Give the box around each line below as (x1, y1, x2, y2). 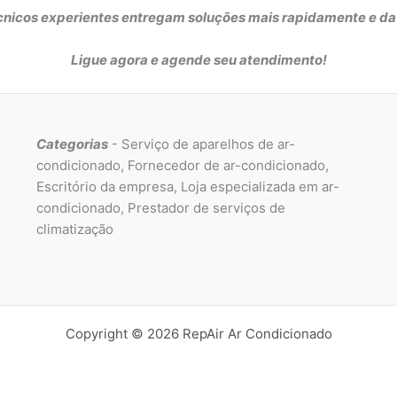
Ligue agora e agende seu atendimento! (70, 51, 327, 68)
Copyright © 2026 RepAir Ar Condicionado (65, 325, 332, 342)
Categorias (35, 135, 108, 152)
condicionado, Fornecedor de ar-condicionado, (35, 156, 329, 174)
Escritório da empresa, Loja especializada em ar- (35, 177, 339, 195)
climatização (35, 220, 113, 237)
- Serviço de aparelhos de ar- (107, 135, 295, 152)
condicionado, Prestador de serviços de (35, 198, 285, 216)
